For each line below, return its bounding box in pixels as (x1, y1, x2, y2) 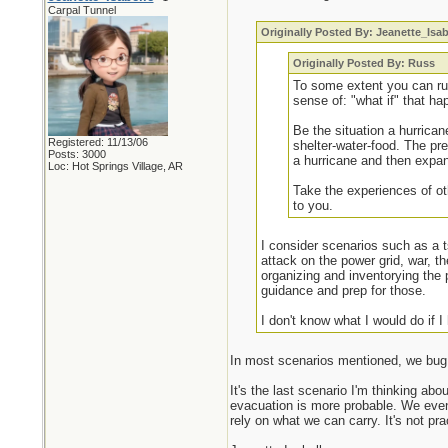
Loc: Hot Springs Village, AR (47, 160, 183, 172)
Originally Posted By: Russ (292, 57, 435, 69)
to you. (292, 198, 333, 213)
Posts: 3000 (47, 148, 106, 160)
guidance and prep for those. (261, 283, 427, 298)
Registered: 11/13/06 (47, 136, 148, 148)
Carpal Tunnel (47, 4, 116, 16)
